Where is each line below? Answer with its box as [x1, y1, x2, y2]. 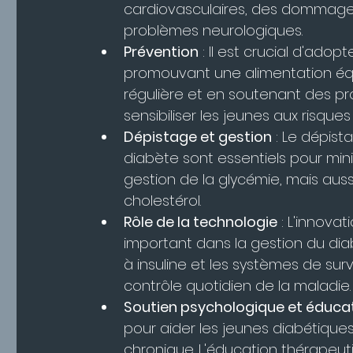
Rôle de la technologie [124, 212, 277, 232]
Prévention [124, 42, 199, 62]
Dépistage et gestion [124, 127, 272, 147]
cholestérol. [124, 191, 201, 211]
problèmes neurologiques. [124, 20, 303, 41]
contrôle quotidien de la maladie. [124, 276, 351, 296]
